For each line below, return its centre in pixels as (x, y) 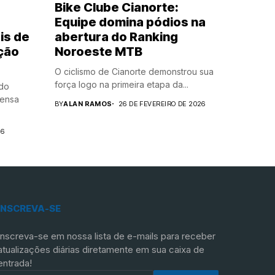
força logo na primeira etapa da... (121, 84)
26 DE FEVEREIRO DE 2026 (162, 103)
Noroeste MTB (98, 51)
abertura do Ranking (116, 37)
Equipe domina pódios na (130, 22)
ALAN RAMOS (88, 103)
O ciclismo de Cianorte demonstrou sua (134, 71)
